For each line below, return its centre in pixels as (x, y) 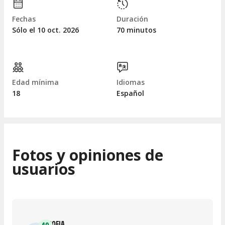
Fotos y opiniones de (88, 155)
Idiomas (131, 82)
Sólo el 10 (30, 30)
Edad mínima (35, 82)
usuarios (44, 169)
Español (130, 93)
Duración (132, 19)
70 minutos (136, 30)
